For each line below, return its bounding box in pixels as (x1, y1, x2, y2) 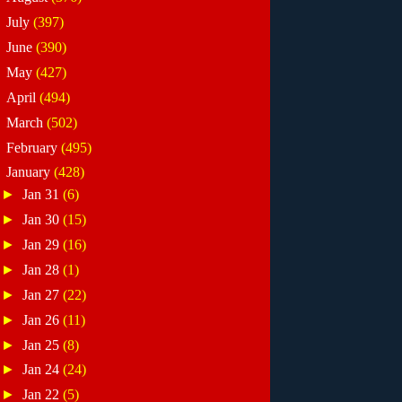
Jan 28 (22, 261, 64, 277)
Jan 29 (22, 237, 64, 253)
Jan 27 (22, 286, 64, 302)
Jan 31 (22, 187, 64, 203)
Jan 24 (22, 362, 64, 378)
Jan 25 (22, 336, 64, 353)
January (5, 164, 54, 180)
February (5, 139, 61, 155)
